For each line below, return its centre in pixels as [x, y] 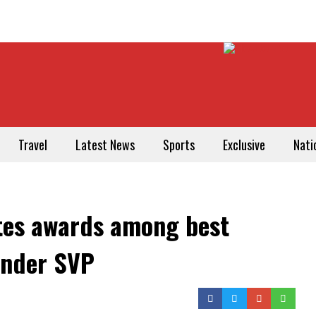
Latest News [105, 145]
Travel [33, 145]
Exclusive [244, 145]
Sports [179, 145]
